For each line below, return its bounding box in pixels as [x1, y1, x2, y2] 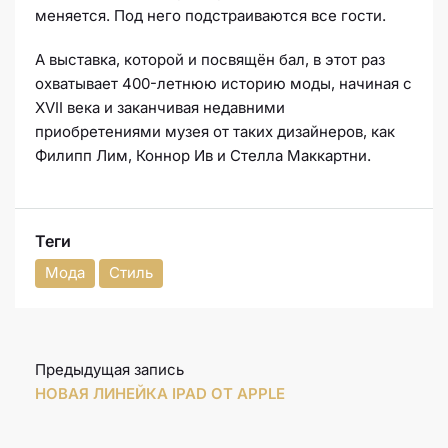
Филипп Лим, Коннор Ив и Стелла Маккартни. [35, 146, 371, 166]
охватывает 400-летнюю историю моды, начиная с [35, 74, 412, 94]
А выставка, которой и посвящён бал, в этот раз [35, 50, 385, 70]
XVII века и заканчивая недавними [35, 98, 285, 118]
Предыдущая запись [35, 360, 184, 380]
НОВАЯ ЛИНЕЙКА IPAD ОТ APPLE [35, 384, 285, 404]
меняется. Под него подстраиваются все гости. [35, 6, 386, 26]
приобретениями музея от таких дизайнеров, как [35, 122, 395, 142]
